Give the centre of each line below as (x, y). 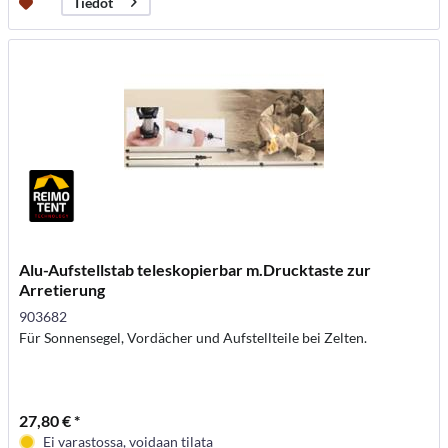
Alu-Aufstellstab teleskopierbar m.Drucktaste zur (195, 270)
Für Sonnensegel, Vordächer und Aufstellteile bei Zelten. (193, 338)
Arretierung (62, 290)
